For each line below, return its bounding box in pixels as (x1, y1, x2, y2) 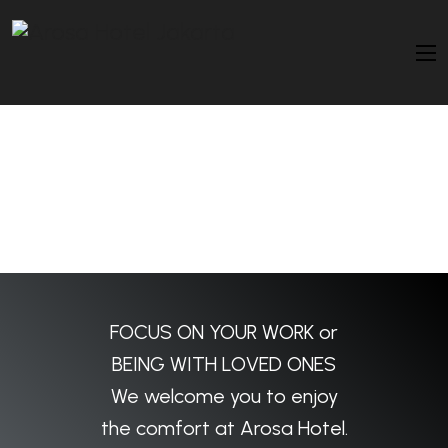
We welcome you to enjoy (110, 384, 338, 408)
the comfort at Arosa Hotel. (100, 416, 348, 440)
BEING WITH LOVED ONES (112, 352, 336, 376)
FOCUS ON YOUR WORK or (110, 320, 338, 344)
